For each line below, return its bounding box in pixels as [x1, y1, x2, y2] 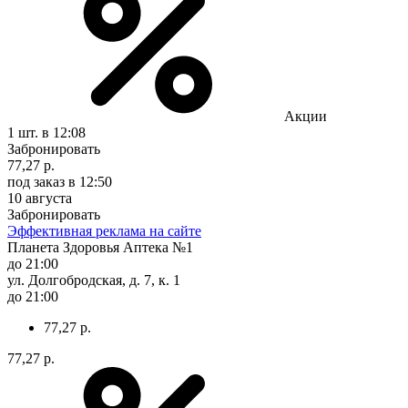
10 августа [7, 189, 72, 206]
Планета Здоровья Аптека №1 [7, 239, 193, 255]
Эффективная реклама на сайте [7, 222, 201, 239]
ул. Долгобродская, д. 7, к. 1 [7, 271, 180, 288]
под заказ [7, 173, 65, 189]
